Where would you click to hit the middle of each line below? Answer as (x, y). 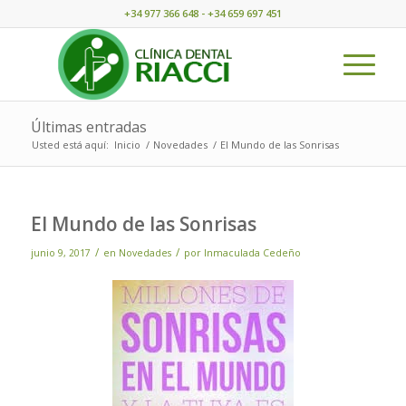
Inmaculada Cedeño (252, 253)
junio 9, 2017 (60, 253)
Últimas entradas (88, 127)
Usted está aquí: (70, 145)
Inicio (127, 145)
